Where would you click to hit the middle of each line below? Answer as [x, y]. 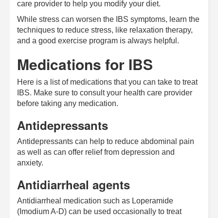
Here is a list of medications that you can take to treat [107, 82]
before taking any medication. [68, 103]
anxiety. [30, 163]
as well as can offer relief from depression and [96, 152]
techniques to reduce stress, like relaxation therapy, [105, 30]
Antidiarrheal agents [73, 184]
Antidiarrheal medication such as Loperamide [95, 200]
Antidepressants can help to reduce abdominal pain [106, 141]
